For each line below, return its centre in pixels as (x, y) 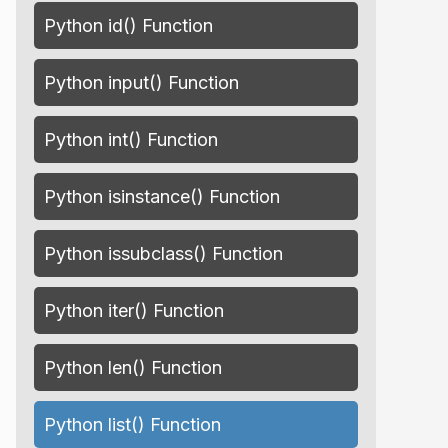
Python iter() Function (134, 310)
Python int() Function (131, 139)
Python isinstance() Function (162, 196)
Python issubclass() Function (163, 253)
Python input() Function (141, 82)
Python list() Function (132, 424)
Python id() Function (128, 25)
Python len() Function (133, 367)
